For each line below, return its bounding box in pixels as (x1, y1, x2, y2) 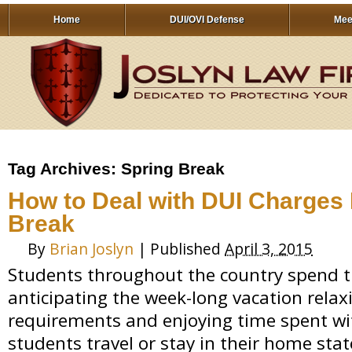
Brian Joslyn (49, 239, 134, 259)
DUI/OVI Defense (169, 14, 244, 25)
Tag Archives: (8, 159, 121, 178)
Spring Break (121, 159, 225, 178)
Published (150, 239, 225, 259)
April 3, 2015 (225, 239, 313, 259)
